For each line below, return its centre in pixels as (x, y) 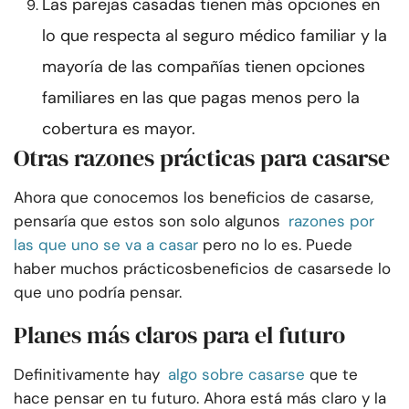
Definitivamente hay (87, 375)
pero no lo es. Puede (278, 245)
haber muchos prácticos (103, 269)
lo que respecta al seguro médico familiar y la (215, 36)
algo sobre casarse (236, 375)
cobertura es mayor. (119, 129)
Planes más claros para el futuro (179, 336)
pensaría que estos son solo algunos (147, 221)
